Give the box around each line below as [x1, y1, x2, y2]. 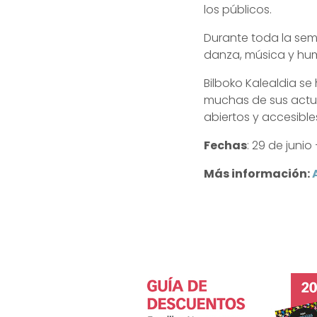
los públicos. [204, 1, 272, 18]
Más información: [204, 166, 312, 182]
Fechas [204, 137, 247, 154]
